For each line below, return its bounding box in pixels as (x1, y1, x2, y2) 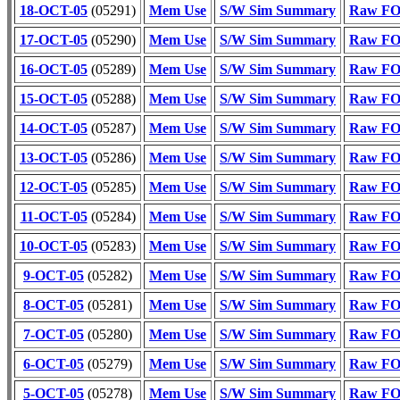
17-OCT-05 (20, 32, 87, 47)
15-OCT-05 (20, 91, 87, 106)
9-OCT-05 (23, 268, 84, 283)
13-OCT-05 (20, 150, 87, 165)
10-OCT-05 (20, 238, 87, 254)
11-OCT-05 (20, 209, 87, 224)
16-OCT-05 (20, 62, 87, 77)
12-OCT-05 (20, 179, 87, 195)
